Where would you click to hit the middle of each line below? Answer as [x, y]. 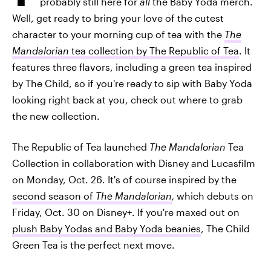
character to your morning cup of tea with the [118, 34]
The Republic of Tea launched [81, 147]
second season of [54, 196]
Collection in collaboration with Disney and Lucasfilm [134, 163]
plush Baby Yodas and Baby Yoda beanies [106, 228]
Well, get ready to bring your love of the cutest [118, 18]
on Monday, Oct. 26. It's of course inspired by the [124, 179]
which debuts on [215, 196]
